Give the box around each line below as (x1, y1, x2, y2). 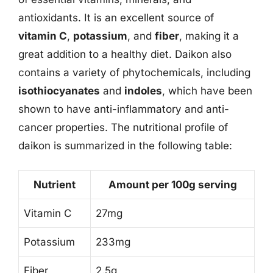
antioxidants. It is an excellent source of (18, 11, 214, 24)
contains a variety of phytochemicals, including (18, 66, 250, 79)
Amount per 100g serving (108, 179, 237, 191)
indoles (124, 84, 162, 97)
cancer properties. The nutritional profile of (18, 121, 228, 133)
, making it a (179, 29, 239, 42)
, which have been (162, 84, 252, 97)
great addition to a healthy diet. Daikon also (18, 48, 232, 60)
